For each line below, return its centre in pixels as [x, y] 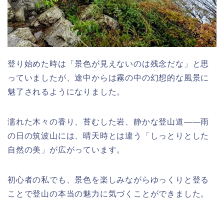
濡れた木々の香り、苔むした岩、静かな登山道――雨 [108, 121]
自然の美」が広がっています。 [66, 149]
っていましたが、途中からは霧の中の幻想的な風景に [108, 77]
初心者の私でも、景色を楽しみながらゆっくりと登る [108, 179]
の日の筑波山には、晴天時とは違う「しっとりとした [108, 135]
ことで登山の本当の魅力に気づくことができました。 [108, 193]
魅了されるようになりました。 [66, 91]
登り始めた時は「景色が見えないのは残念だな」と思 [108, 63]
